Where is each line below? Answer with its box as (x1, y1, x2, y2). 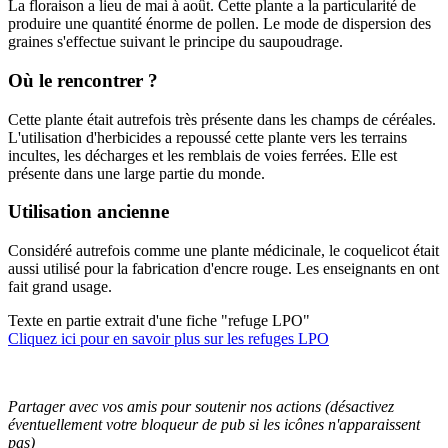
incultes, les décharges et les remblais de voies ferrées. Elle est (8, 146, 397, 164)
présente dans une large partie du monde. (8, 164, 265, 182)
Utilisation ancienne (8, 201, 169, 223)
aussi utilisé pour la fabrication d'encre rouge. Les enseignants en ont (8, 260, 439, 278)
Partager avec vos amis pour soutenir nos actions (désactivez (8, 398, 394, 416)
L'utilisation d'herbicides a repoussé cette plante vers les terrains (8, 128, 407, 146)
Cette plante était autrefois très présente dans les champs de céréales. (8, 110, 436, 128)
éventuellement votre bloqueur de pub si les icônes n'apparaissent (8, 416, 420, 434)
